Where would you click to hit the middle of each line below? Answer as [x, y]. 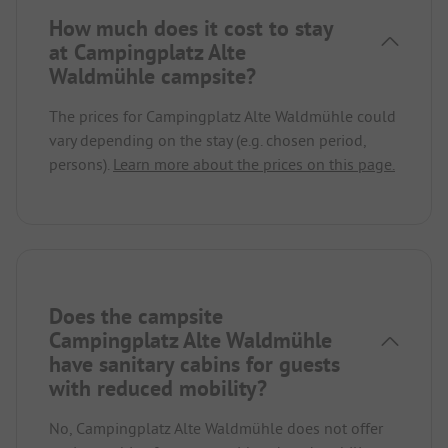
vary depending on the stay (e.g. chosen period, [207, 139]
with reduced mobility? [158, 387]
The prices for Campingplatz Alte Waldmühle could [222, 115]
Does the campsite [136, 315]
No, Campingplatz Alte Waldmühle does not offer [216, 427]
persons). [81, 163]
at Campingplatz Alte [147, 51]
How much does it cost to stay [191, 27]
